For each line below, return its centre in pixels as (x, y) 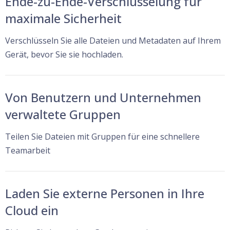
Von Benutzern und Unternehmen (103, 97)
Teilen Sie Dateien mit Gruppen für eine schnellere (102, 136)
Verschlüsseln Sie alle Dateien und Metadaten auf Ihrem (113, 40)
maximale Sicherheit (63, 18)
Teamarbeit (28, 150)
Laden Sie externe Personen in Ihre (105, 193)
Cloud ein (32, 210)
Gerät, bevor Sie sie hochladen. (64, 54)
